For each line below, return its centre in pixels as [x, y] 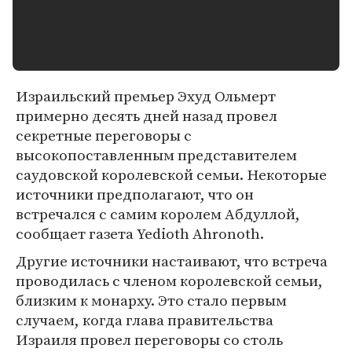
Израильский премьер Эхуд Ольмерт [146, 96]
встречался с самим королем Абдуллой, [158, 214]
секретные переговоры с [104, 135]
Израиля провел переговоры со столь [149, 339]
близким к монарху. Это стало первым [151, 300]
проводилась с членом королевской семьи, [169, 280]
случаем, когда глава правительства [145, 320]
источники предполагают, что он [135, 194]
